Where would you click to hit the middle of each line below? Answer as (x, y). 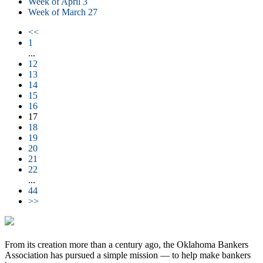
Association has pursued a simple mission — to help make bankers (128, 255)
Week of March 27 (63, 12)
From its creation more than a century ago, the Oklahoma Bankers (127, 245)
